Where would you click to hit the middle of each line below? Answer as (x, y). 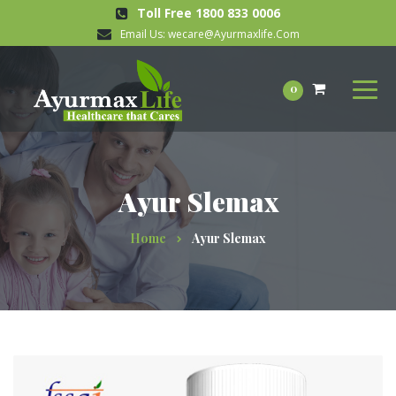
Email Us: (144, 34)
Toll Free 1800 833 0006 (209, 13)
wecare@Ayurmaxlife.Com (233, 34)
